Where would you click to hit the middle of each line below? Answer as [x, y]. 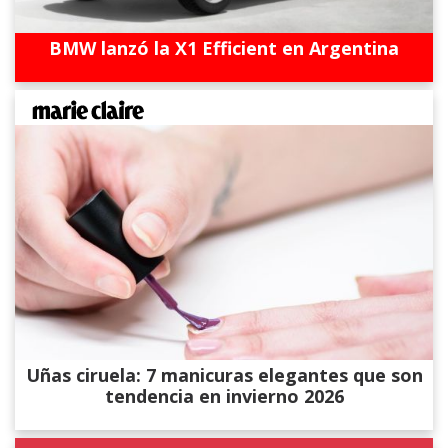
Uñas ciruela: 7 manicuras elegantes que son [224, 375]
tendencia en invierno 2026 [224, 396]
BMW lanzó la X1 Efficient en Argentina [224, 47]
